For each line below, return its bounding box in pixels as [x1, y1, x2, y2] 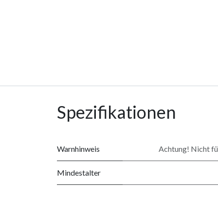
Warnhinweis [57, 144, 100, 153]
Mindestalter [57, 167, 101, 177]
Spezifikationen [57, 101, 176, 123]
